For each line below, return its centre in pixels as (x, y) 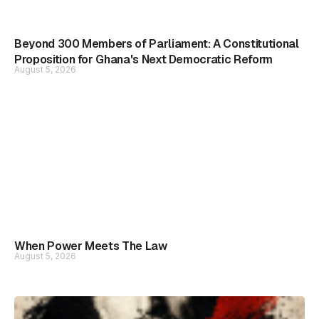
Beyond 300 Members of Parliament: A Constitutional (157, 44)
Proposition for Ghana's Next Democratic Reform (143, 59)
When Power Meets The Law (91, 246)
